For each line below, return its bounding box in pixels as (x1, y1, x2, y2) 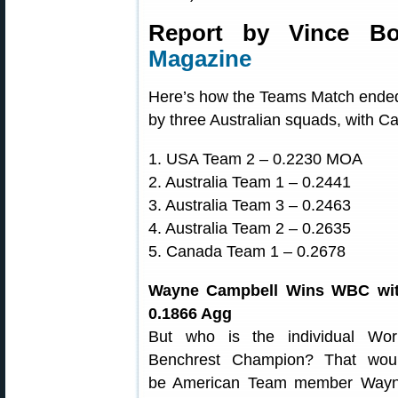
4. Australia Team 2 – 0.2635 (148, 219, 351, 237)
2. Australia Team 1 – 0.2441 (148, 173, 351, 191)
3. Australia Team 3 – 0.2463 (148, 196, 351, 214)
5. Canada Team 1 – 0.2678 (148, 243, 346, 260)
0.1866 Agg (148, 305, 232, 322)
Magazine (148, 46, 251, 71)
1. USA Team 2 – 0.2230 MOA (148, 150, 362, 168)
